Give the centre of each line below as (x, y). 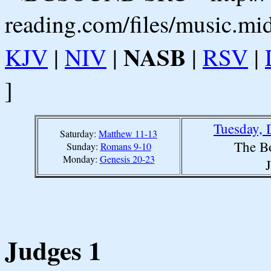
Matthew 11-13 (128, 133)
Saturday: (79, 133)
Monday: (81, 158)
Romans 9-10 (126, 146)
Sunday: (83, 146)
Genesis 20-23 (127, 158)
